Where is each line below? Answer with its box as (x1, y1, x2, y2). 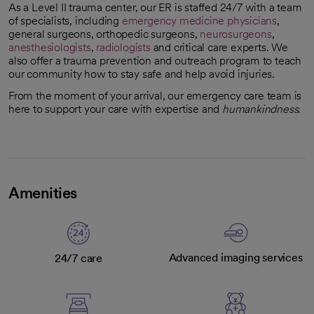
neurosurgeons (200, 27, 272, 41)
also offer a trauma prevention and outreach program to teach (8, 54, 301, 67)
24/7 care (54, 251, 103, 265)
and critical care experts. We (150, 41, 288, 54)
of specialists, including (8, 14, 122, 27)
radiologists (96, 41, 151, 54)
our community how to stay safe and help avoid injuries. (8, 67, 275, 81)
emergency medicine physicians (121, 14, 278, 27)
